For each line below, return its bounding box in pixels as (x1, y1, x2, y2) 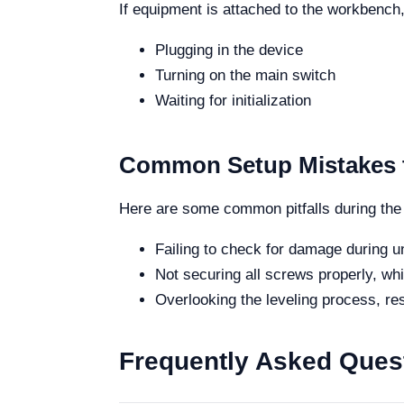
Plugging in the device (155, 41, 303, 59)
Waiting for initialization (155, 92, 311, 109)
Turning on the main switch (155, 67, 335, 84)
